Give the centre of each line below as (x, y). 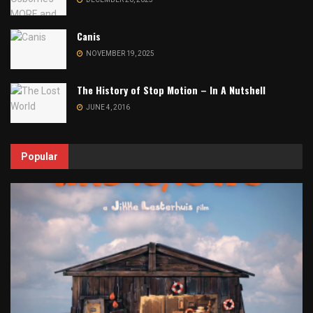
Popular (39, 157)
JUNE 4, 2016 (107, 108)
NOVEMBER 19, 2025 (119, 53)
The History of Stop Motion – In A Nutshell (171, 90)
